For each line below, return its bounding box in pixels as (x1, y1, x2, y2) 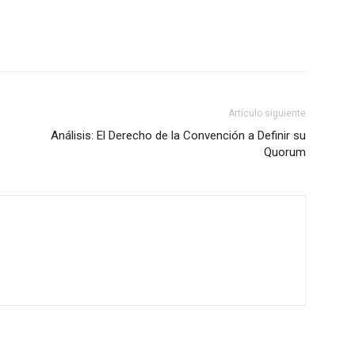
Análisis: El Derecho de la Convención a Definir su (51, 128, 306, 143)
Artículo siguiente (228, 107, 306, 119)
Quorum (264, 144, 306, 159)
